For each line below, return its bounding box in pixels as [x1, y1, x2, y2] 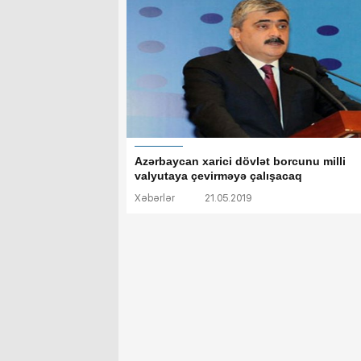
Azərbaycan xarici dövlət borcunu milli [135, 155, 346, 168]
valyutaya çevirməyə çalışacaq [135, 169, 302, 183]
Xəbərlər [135, 193, 175, 205]
